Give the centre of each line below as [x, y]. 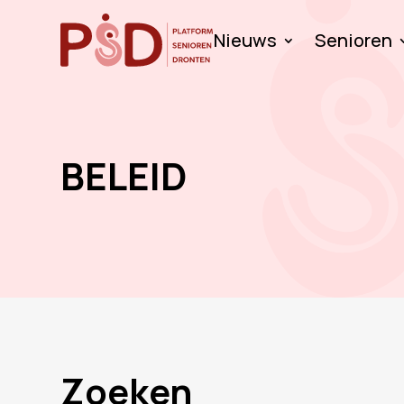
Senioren [353, 40]
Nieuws [245, 40]
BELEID [124, 175]
